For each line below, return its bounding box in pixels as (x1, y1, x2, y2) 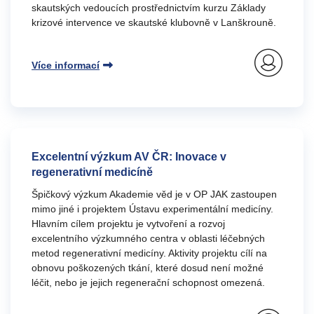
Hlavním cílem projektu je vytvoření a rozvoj (32, 218, 225, 229)
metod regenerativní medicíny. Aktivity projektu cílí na (32, 247, 267, 259)
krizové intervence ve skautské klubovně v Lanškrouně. (32, 17, 276, 28)
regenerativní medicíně (32, 166, 153, 178)
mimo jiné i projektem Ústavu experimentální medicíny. (32, 203, 273, 214)
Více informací (32, 60, 100, 71)
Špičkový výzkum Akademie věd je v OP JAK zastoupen (32, 189, 277, 200)
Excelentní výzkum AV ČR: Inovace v (32, 151, 226, 163)
